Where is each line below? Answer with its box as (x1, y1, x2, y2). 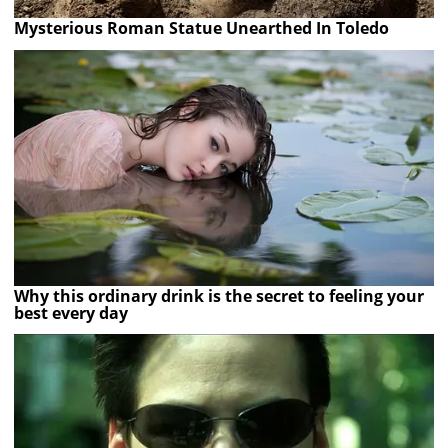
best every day (14, 301, 129, 324)
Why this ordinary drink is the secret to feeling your (14, 284, 425, 307)
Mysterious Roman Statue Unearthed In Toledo (14, 16, 390, 39)
